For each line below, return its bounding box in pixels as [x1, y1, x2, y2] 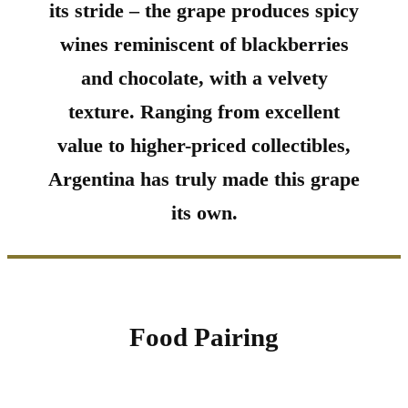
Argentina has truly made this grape [48, 168, 360, 191]
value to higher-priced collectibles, [57, 135, 351, 158]
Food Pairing [129, 322, 279, 352]
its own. [170, 202, 238, 225]
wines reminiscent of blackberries [59, 34, 349, 56]
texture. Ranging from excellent [68, 101, 340, 124]
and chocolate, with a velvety [80, 67, 328, 90]
